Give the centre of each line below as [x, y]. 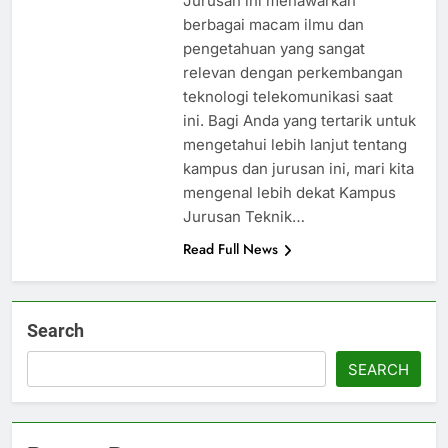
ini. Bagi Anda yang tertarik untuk [299, 121]
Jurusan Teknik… [243, 217]
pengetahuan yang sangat [273, 49]
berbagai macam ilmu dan [273, 25]
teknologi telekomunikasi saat [287, 97]
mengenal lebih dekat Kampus [289, 193]
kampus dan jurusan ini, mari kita [298, 169]
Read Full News [230, 249]
